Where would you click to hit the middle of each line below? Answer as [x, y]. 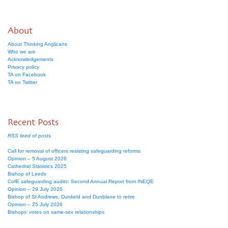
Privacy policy [23, 67]
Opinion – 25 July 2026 [35, 205]
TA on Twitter [22, 82]
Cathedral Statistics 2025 [37, 166]
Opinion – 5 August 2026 [37, 159]
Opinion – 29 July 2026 [35, 189]
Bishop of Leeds [27, 174]
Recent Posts [33, 122]
